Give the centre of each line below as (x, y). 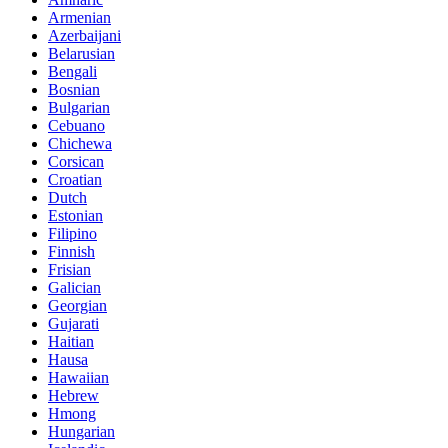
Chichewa (80, 144)
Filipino (72, 234)
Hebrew (73, 396)
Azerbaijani (84, 36)
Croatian (75, 180)
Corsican (76, 162)
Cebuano (76, 126)
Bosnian (74, 90)
